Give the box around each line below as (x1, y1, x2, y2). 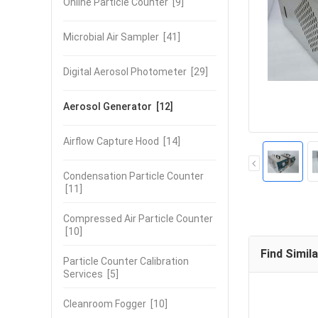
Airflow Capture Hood (63, 136, 159, 147)
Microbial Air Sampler (63, 31, 159, 43)
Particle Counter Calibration (63, 256, 189, 267)
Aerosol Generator (63, 101, 152, 112)
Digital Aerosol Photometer (63, 66, 187, 77)
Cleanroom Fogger (63, 298, 146, 309)
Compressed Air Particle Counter (63, 213, 213, 224)
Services (63, 268, 103, 280)
